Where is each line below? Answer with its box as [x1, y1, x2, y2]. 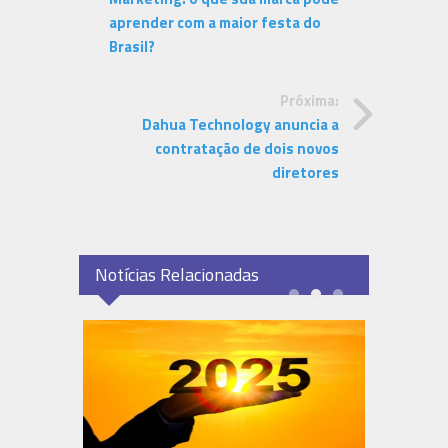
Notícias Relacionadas [95, 261, 259, 289]
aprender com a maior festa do [109, 11, 321, 35]
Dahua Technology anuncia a [142, 113, 339, 137]
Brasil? [109, 35, 155, 59]
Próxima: [280, 89, 339, 113]
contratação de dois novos [155, 137, 339, 161]
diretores [272, 161, 339, 185]
